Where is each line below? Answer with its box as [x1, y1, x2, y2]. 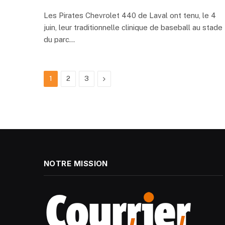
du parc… [44, 35, 75, 44]
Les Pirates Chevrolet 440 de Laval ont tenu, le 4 [44, 11, 216, 20]
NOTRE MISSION [44, 159, 108, 169]
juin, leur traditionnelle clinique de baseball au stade [44, 23, 222, 32]
